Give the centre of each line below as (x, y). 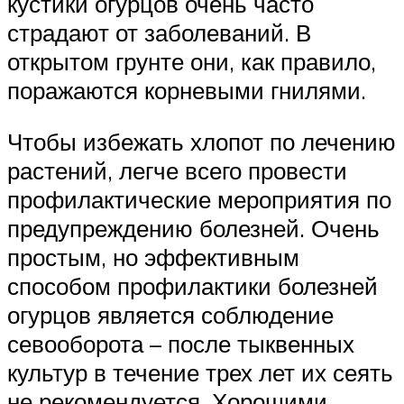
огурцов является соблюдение (170, 315)
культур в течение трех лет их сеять (200, 373)
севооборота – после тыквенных (181, 344)
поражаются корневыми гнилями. (187, 90)
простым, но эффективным (153, 257)
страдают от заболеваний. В (159, 32)
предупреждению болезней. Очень (193, 229)
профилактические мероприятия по (199, 200)
